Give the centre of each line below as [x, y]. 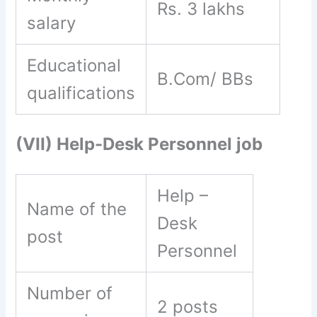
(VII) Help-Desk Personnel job [139, 144]
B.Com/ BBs [208, 79]
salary [52, 23]
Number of [70, 294]
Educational [74, 65]
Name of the [77, 209]
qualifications [81, 93]
